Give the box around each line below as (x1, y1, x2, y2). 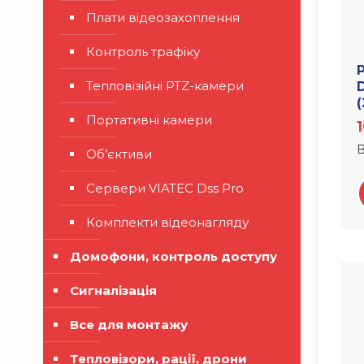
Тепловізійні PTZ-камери (86, 78, 244, 93)
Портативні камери (86, 112, 212, 128)
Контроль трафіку (86, 44, 200, 59)
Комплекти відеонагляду (86, 214, 249, 230)
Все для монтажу (70, 317, 188, 332)
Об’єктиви (86, 146, 152, 162)
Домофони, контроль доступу (70, 249, 277, 264)
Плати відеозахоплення (86, 10, 240, 25)
